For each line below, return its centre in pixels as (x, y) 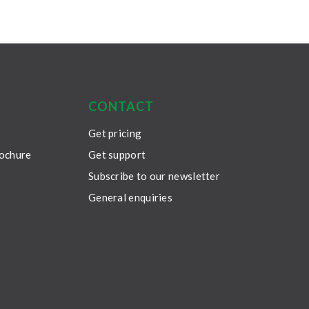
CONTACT (121, 107)
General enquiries (130, 198)
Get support (117, 155)
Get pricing (115, 133)
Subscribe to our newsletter (154, 176)
